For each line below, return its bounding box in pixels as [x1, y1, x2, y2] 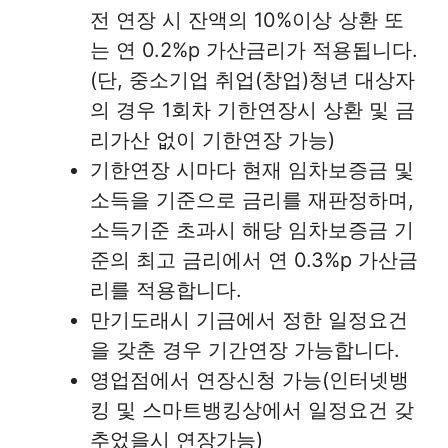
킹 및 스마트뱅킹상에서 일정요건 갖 [90, 398, 414, 423]
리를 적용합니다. [90, 278, 242, 303]
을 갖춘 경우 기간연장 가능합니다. [90, 338, 400, 363]
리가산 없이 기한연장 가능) [90, 128, 335, 153]
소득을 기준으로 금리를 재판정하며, [90, 188, 414, 213]
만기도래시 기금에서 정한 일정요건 [90, 308, 408, 333]
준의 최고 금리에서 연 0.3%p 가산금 [90, 248, 418, 273]
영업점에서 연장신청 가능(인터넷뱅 [90, 368, 409, 393]
